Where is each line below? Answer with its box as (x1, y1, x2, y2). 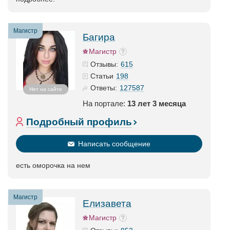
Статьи (90, 72, 113, 80)
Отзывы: (90, 60, 118, 68)
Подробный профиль (26, 117, 132, 127)
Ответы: (90, 84, 117, 92)
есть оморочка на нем (16, 161, 90, 169)
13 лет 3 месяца (127, 99, 186, 108)
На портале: (83, 99, 127, 108)
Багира (83, 32, 115, 43)
